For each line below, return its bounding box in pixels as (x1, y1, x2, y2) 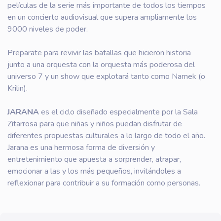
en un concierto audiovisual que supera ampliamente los (7, 12, 197, 23)
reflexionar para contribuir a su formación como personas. (7, 178, 200, 188)
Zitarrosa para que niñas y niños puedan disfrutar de (7, 118, 182, 129)
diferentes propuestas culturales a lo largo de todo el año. (7, 130, 205, 141)
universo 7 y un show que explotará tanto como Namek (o (7, 71, 205, 82)
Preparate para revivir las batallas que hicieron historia (7, 47, 191, 58)
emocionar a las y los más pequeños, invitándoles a (7, 166, 181, 177)
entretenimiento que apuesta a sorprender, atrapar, (7, 154, 181, 165)
